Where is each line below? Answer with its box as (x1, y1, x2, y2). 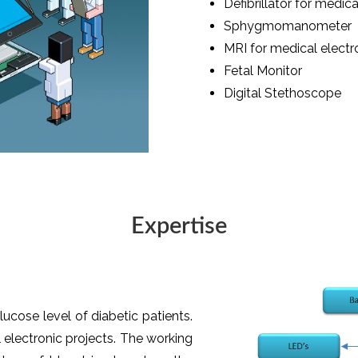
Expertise (131, 214, 227, 238)
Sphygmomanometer (224, 18, 352, 34)
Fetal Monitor (224, 63, 303, 78)
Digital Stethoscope (224, 86, 342, 101)
